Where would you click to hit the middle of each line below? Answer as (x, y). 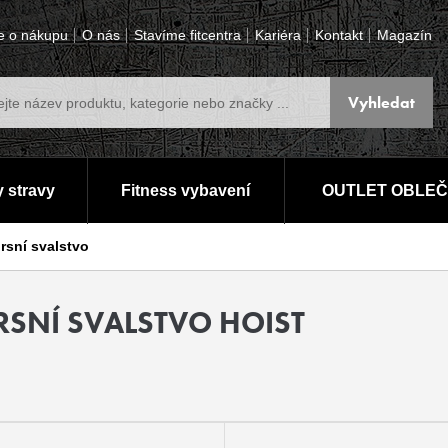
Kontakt (339, 35)
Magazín (405, 35)
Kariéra (278, 35)
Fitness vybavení (185, 190)
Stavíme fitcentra (188, 35)
